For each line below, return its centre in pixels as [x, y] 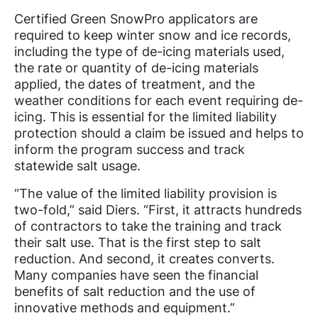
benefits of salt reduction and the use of [135, 291]
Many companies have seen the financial [136, 275]
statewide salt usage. [77, 165]
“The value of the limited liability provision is [146, 193]
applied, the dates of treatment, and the [135, 84]
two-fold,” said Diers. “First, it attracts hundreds [158, 209]
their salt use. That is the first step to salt [138, 242]
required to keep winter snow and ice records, [153, 35]
